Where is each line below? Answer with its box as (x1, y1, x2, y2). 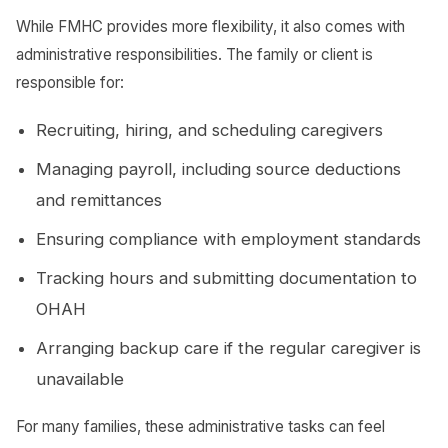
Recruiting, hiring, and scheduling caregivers (36, 119, 383, 140)
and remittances (36, 189, 162, 210)
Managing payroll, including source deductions (36, 158, 401, 179)
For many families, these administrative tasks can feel (16, 416, 385, 436)
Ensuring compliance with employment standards (36, 228, 421, 249)
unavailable (36, 368, 124, 389)
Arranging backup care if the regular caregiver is (36, 337, 421, 358)
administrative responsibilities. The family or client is (16, 44, 373, 64)
